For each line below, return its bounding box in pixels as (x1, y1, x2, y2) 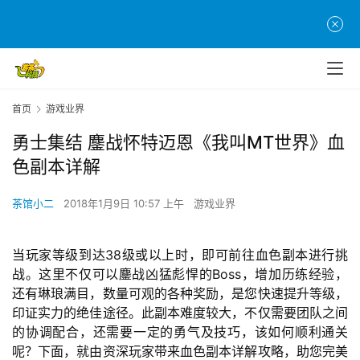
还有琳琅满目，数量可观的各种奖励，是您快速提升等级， (12, 285, 348, 302)
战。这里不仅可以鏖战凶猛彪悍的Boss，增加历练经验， (12, 266, 348, 283)
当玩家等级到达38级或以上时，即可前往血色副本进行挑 (12, 247, 348, 264)
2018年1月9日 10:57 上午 (63, 197, 187, 211)
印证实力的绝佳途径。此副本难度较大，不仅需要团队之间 (12, 305, 348, 321)
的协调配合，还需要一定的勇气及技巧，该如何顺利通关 (12, 324, 348, 341)
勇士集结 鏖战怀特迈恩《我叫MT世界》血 (12, 132, 345, 153)
